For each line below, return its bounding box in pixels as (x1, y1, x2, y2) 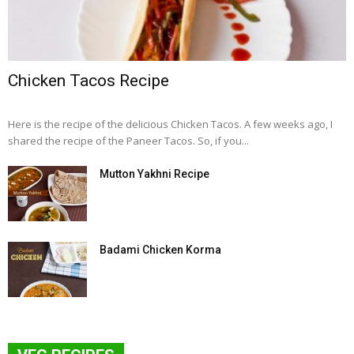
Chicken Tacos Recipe (8, 70, 169, 90)
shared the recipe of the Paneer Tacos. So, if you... (8, 133, 249, 148)
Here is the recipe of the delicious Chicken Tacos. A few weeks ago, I (8, 116, 333, 131)
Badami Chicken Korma (100, 243, 221, 256)
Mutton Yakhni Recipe (100, 167, 209, 180)
